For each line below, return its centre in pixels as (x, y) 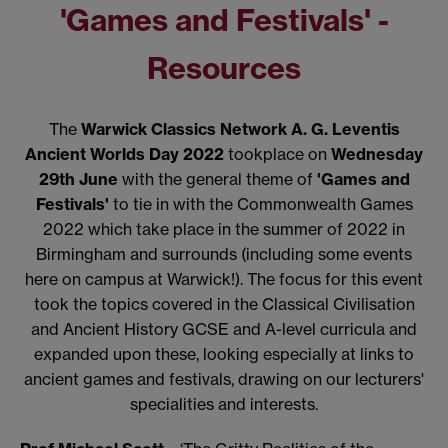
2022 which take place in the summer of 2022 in (224, 228)
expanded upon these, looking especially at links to (224, 353)
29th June (78, 178)
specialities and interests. (224, 403)
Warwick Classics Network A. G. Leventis (240, 128)
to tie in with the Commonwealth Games (260, 203)
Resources (224, 68)
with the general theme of (217, 178)
